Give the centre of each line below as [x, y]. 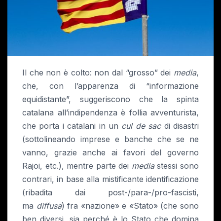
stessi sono [177, 166]
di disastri [180, 126]
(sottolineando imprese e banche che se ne [110, 139]
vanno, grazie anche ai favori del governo [110, 153]
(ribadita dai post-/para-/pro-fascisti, [110, 193]
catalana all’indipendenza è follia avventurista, [110, 113]
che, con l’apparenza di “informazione [110, 86]
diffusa [49, 206]
